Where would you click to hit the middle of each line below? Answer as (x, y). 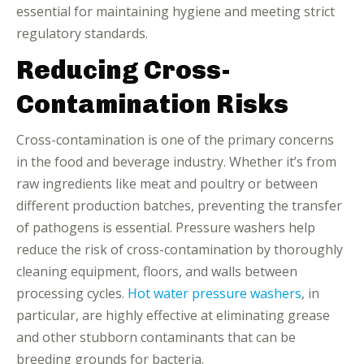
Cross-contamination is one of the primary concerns (175, 140)
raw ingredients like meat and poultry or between (167, 184)
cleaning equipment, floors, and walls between (157, 271)
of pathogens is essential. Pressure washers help (166, 227)
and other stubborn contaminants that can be (156, 337)
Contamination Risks (152, 104)
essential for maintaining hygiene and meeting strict (175, 11)
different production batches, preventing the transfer (179, 206)
